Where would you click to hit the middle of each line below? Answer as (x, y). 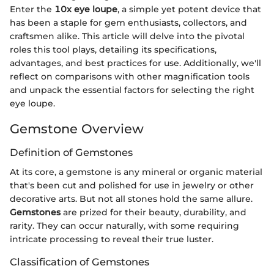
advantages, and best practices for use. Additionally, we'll (135, 63)
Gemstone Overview (77, 128)
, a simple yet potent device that (189, 9)
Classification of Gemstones (80, 262)
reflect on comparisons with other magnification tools (130, 76)
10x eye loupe (86, 9)
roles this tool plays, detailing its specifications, (113, 49)
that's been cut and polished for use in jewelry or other (132, 186)
